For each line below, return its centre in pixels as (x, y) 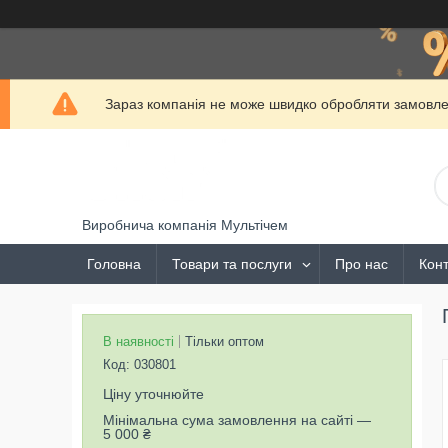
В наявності (138, 341)
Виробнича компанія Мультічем (185, 225)
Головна (114, 264)
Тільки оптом (224, 341)
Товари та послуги (232, 264)
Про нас (361, 264)
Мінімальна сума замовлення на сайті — (237, 420)
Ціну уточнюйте (153, 394)
